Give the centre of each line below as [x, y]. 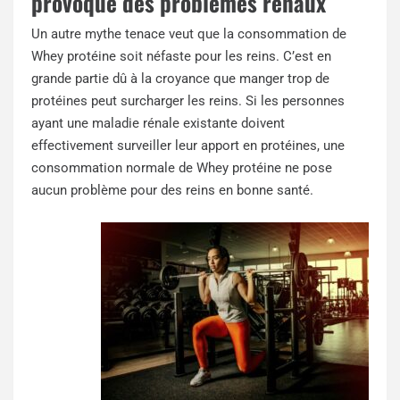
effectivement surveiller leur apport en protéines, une [188, 146]
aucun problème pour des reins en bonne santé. [172, 191]
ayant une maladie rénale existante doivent [158, 124]
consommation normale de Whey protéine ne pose [182, 168]
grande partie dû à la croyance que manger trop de [180, 79]
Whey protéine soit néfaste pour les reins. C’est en [181, 57]
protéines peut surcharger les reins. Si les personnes [188, 101]
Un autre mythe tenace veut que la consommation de [189, 34]
